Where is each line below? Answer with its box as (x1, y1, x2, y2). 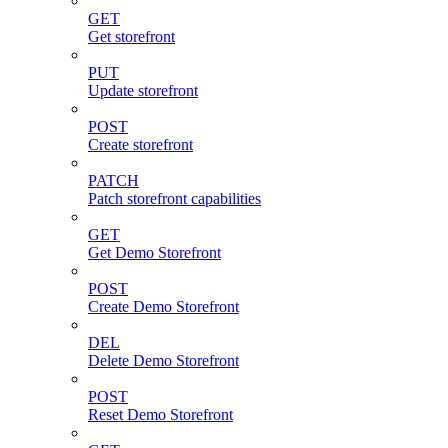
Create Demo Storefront (88, 298, 239, 316)
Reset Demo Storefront (88, 406, 233, 424)
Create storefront (88, 136, 193, 154)
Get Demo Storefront (88, 244, 221, 262)
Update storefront (88, 82, 198, 100)
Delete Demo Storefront (88, 352, 239, 370)
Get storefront (88, 28, 175, 46)
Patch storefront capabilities (88, 190, 261, 208)
